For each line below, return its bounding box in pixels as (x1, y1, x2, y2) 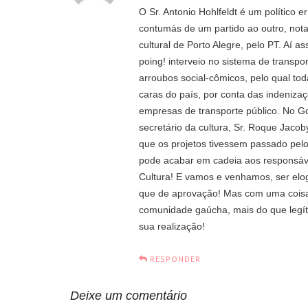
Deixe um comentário (70, 288, 187, 302)
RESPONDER (150, 253, 201, 264)
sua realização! (139, 220, 205, 232)
